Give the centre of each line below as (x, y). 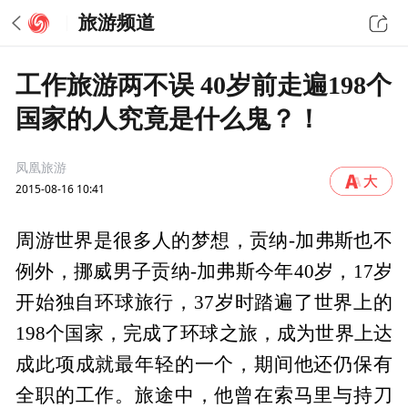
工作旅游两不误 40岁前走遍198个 (204, 85)
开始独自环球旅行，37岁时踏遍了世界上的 (204, 303)
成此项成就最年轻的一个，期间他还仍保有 (204, 365)
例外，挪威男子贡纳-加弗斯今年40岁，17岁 (204, 272)
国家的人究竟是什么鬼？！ (169, 118)
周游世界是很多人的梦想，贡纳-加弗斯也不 (204, 241)
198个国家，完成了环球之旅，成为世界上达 (204, 334)
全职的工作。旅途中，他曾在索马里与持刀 (204, 396)
